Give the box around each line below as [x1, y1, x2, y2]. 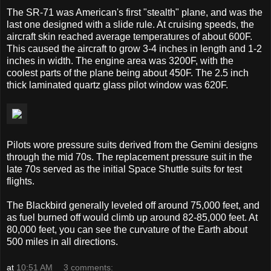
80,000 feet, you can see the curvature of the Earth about [7, 224, 247, 235]
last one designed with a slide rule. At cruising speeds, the [7, 19, 254, 30]
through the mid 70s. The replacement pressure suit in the [7, 151, 252, 162]
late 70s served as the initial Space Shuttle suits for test [7, 163, 242, 174]
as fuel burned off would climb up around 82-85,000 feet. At [7, 212, 258, 223]
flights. [7, 175, 34, 186]
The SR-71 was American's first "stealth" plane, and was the [7, 7, 263, 18]
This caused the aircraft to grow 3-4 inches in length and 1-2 [7, 43, 262, 54]
